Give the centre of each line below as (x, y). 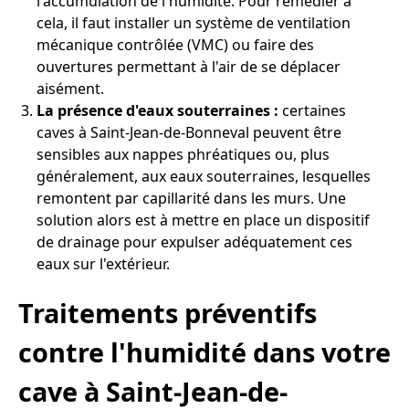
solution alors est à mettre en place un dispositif (203, 220)
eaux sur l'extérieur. (103, 264)
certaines (312, 111)
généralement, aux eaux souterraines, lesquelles (204, 177)
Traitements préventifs (168, 312)
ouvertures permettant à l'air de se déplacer (189, 67)
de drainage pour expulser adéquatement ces (194, 242)
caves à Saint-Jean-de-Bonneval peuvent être (189, 133)
